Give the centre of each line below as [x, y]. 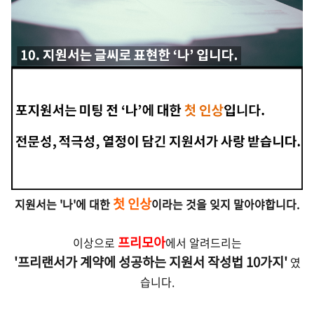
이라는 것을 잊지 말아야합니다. [225, 204]
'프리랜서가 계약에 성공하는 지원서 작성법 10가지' [150, 261]
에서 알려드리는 [203, 243]
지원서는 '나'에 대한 [64, 204]
